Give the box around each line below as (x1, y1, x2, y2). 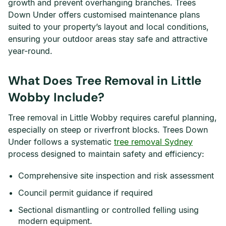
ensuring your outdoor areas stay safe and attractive (8, 34, 207, 44)
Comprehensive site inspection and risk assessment (18, 171, 214, 181)
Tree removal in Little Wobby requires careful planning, (8, 112, 217, 123)
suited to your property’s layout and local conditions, (8, 22, 209, 32)
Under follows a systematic (8, 137, 114, 147)
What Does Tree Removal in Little (8, 73, 201, 88)
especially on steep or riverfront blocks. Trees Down (8, 125, 208, 135)
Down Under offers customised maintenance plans (8, 10, 200, 20)
